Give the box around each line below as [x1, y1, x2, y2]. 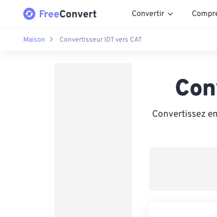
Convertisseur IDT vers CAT [60, 35, 142, 44]
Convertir [132, 9, 164, 19]
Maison [23, 35, 45, 44]
